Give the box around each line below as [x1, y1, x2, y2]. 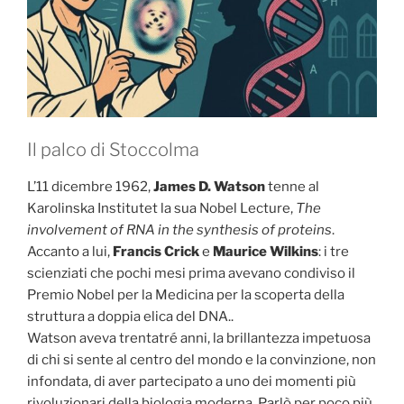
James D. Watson [153, 179, 265, 196]
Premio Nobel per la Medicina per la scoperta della [27, 287, 344, 304]
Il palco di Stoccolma [27, 139, 199, 161]
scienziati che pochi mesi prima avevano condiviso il [27, 265, 355, 282]
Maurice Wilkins [213, 243, 318, 261]
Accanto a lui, [27, 243, 113, 261]
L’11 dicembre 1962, [27, 179, 153, 196]
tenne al [265, 179, 319, 196]
